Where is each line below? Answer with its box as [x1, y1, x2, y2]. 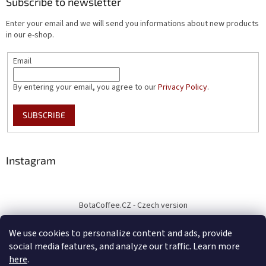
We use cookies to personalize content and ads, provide [9, 227, 232, 240]
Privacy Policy [157, 81, 207, 93]
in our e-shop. [6, 28, 54, 41]
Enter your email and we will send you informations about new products [6, 17, 259, 30]
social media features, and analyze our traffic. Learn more [9, 240, 240, 253]
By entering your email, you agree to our [12, 81, 158, 93]
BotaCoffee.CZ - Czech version [78, 199, 188, 212]
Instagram [6, 154, 56, 167]
